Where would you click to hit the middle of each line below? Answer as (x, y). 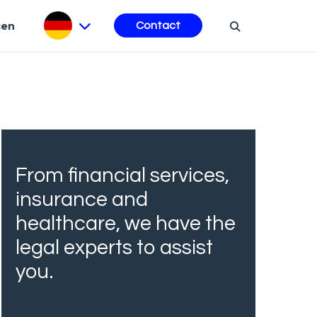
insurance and (82, 199)
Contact (158, 26)
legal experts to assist (114, 247)
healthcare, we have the (126, 223)
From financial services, (122, 175)
